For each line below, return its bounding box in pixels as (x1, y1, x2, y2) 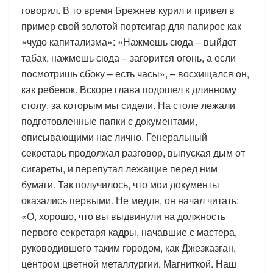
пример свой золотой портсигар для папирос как (21, 18, 241, 33)
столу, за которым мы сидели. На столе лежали (21, 97, 235, 112)
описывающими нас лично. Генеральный (21, 129, 207, 144)
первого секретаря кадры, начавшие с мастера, (21, 224, 237, 239)
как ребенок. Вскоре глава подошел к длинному (21, 82, 236, 96)
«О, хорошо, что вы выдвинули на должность (21, 208, 225, 223)
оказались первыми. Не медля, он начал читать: (21, 193, 239, 207)
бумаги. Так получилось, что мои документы (21, 177, 219, 191)
